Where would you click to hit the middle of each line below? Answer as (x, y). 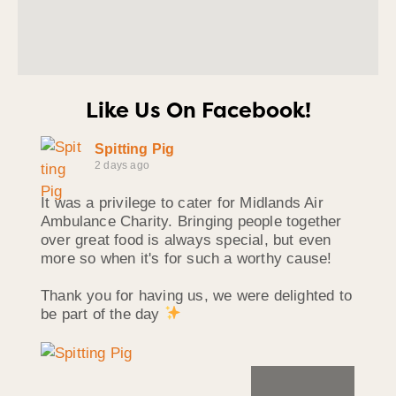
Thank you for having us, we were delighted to (197, 295)
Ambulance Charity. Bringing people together (191, 221)
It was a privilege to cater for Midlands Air (182, 202)
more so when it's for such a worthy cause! (187, 258)
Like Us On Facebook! (198, 110)
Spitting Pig (135, 148)
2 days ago (122, 165)
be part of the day (103, 314)
